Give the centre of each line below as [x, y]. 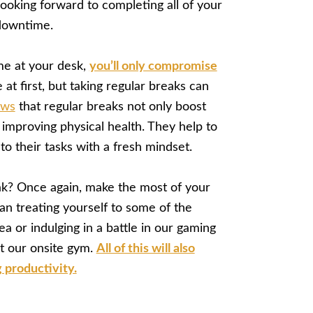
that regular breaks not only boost [110, 107]
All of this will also [145, 249]
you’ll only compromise [153, 67]
